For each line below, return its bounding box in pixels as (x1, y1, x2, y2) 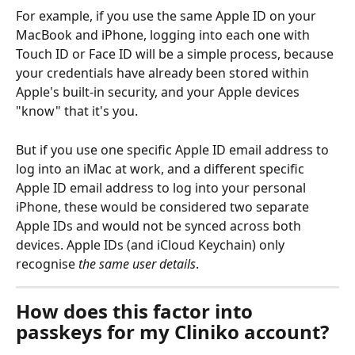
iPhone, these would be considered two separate (16, 197, 312, 216)
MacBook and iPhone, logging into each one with (16, 26, 313, 44)
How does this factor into (16, 297, 258, 324)
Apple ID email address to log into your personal (16, 178, 309, 197)
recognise (16, 254, 78, 273)
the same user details (78, 254, 196, 273)
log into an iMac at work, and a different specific (16, 159, 307, 177)
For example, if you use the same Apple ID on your (16, 7, 319, 25)
